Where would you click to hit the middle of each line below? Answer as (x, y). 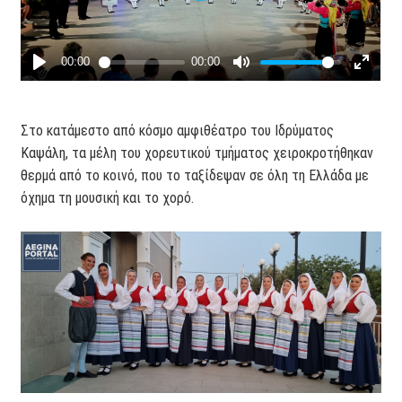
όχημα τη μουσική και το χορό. (109, 197)
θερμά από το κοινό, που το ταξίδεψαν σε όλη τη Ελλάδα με (195, 175)
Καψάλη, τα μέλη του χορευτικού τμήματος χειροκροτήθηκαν (197, 153)
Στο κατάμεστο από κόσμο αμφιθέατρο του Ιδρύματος (178, 130)
